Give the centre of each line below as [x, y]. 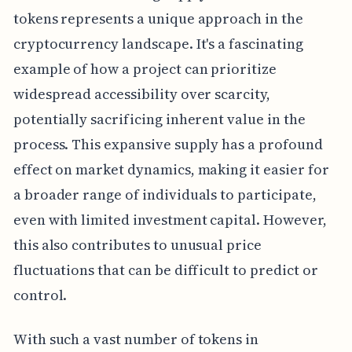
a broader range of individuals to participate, [165, 194]
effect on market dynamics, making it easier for [171, 169]
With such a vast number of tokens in [136, 339]
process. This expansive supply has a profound [168, 144]
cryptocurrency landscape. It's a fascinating [158, 43]
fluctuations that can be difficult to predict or [165, 269]
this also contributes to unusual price [137, 244]
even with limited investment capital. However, [170, 219]
